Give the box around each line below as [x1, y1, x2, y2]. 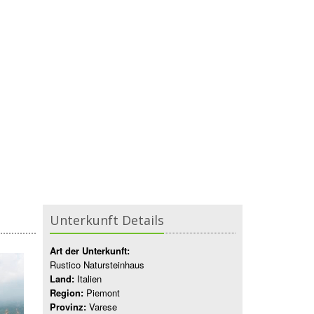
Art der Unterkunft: [50, 244, 130, 257]
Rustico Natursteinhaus [50, 258, 144, 271]
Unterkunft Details [50, 212, 164, 228]
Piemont [83, 286, 120, 299]
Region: [50, 286, 83, 299]
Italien [74, 272, 102, 285]
